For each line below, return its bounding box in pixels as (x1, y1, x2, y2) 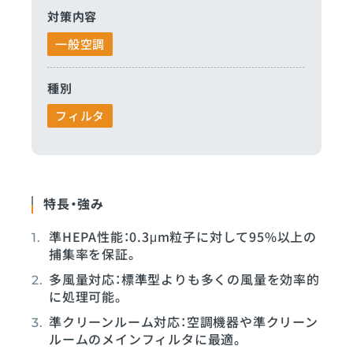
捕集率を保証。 (49, 244, 139, 263)
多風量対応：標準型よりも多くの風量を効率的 (49, 269, 320, 288)
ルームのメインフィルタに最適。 (49, 329, 245, 348)
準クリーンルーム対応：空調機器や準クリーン (49, 312, 318, 331)
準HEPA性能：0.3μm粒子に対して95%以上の (49, 227, 317, 246)
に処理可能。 (49, 287, 125, 306)
